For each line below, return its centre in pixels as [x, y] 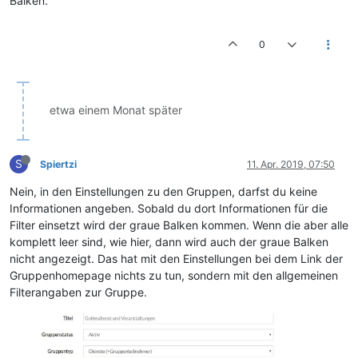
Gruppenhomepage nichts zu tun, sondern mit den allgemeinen [174, 276]
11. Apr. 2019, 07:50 [291, 165]
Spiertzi [58, 165]
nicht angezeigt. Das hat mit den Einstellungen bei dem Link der [176, 259]
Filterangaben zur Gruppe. [78, 292]
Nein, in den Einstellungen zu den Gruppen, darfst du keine [163, 192]
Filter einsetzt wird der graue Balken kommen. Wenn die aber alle [179, 225]
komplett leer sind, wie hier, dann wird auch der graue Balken [169, 242]
